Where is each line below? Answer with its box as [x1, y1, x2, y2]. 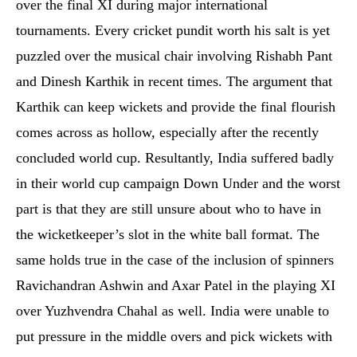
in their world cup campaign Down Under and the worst [16, 175, 340, 191]
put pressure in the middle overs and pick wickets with [16, 328, 332, 344]
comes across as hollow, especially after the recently [16, 124, 319, 140]
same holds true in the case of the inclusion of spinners [16, 252, 334, 268]
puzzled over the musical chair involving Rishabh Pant [16, 48, 332, 64]
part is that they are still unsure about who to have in [16, 201, 321, 217]
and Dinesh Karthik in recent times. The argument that [16, 73, 332, 89]
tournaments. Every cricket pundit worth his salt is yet [16, 22, 330, 38]
